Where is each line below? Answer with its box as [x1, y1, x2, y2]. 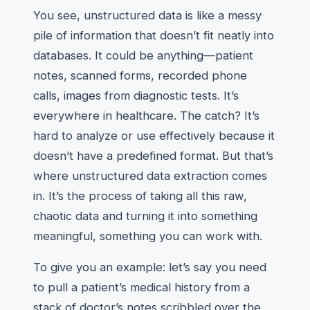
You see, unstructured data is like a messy [33, 8, 262, 22]
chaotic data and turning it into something [33, 209, 257, 223]
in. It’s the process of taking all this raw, [33, 189, 247, 203]
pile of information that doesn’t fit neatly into [33, 28, 274, 42]
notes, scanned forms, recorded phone [33, 69, 247, 82]
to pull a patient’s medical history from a [33, 280, 250, 294]
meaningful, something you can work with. [33, 229, 262, 243]
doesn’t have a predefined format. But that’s [33, 149, 273, 163]
